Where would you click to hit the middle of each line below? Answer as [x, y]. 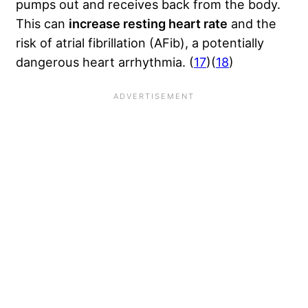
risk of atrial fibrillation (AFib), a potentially [140, 42]
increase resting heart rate [148, 23]
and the [252, 23]
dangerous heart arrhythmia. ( [105, 62]
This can [42, 23]
